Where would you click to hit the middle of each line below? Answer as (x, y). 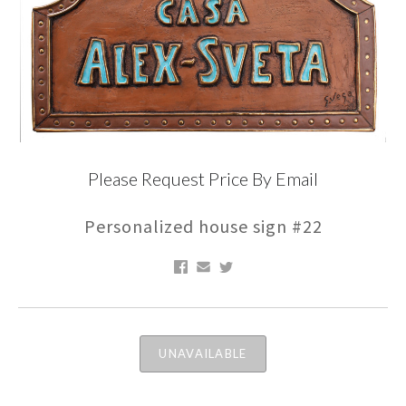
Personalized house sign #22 (203, 227)
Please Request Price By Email (203, 179)
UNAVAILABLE (203, 353)
